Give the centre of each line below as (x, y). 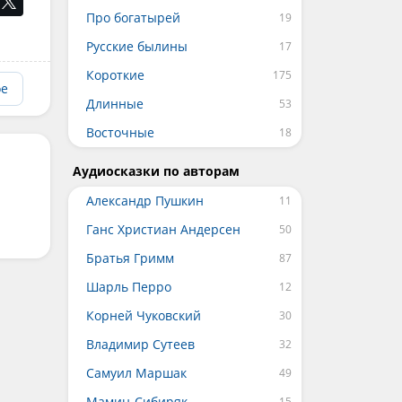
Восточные (120, 132)
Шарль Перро (129, 287)
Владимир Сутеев (140, 344)
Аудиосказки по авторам (156, 171)
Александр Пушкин (145, 201)
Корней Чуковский (144, 315)
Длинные (115, 104)
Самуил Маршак (136, 373)
